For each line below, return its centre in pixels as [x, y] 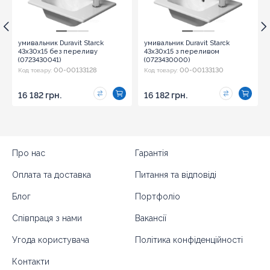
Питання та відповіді [176, 174]
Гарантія [152, 153]
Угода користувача [51, 240]
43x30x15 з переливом [182, 51]
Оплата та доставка [52, 174]
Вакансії [151, 218]
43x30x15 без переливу [58, 51]
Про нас [29, 153]
